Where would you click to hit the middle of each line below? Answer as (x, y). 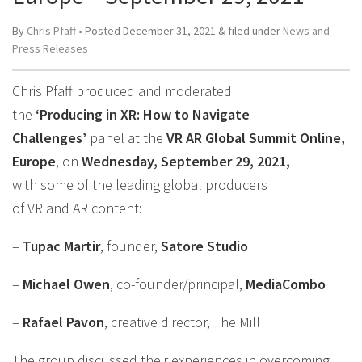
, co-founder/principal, (178, 284)
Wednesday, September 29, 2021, (186, 161)
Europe (34, 161)
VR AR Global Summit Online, (256, 138)
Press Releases (50, 48)
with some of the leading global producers (140, 185)
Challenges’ (51, 138)
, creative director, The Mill (182, 322)
